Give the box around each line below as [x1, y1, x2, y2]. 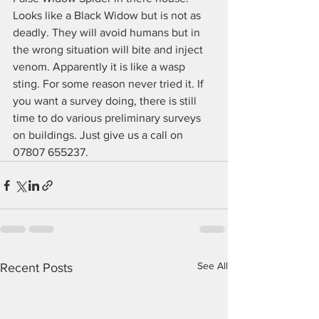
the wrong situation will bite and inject [13, 43, 206, 56]
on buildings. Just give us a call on [13, 129, 186, 141]
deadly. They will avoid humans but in [13, 26, 203, 38]
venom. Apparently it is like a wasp [13, 61, 188, 73]
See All [197, 260, 228, 271]
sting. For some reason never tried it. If [13, 78, 206, 90]
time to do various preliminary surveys [13, 112, 204, 124]
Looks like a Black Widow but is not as [13, 9, 204, 21]
